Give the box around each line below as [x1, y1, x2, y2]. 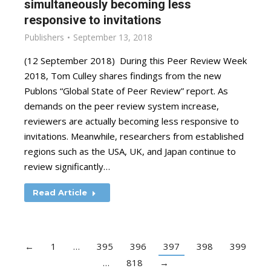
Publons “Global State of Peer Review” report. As [24, 85, 228, 97]
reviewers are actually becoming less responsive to [24, 115, 239, 127]
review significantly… [24, 160, 110, 172]
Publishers [24, 31, 64, 43]
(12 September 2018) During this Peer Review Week [24, 54, 247, 67]
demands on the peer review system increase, [24, 100, 219, 112]
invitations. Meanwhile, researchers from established [24, 130, 244, 142]
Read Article [33, 188, 87, 197]
